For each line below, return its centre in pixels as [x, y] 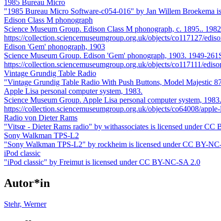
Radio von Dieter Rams [41, 117]
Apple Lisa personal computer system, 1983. [73, 91]
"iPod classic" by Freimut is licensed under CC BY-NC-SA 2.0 [102, 162]
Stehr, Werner [25, 204]
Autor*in [27, 183]
